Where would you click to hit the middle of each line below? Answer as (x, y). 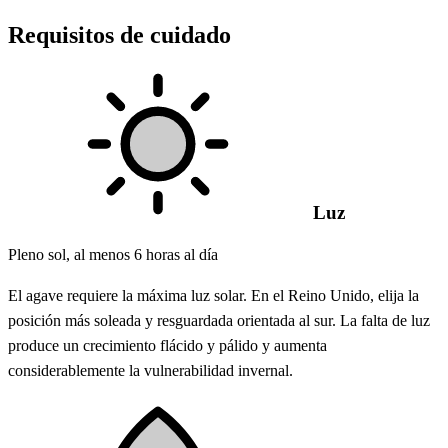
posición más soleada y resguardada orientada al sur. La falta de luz (219, 321)
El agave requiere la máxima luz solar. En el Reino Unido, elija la (213, 296)
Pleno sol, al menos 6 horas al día (113, 255)
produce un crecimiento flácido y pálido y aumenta (167, 346)
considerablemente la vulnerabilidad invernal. (150, 371)
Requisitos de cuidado (119, 34)
